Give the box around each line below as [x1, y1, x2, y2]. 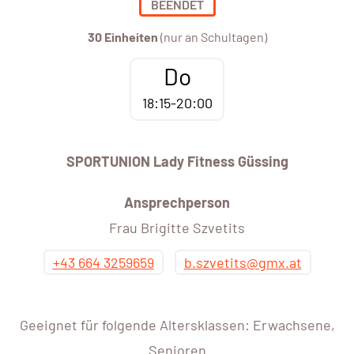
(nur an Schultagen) [157, 29, 267, 45]
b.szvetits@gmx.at [183, 254, 302, 272]
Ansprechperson [124, 194, 230, 212]
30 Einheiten [87, 29, 158, 45]
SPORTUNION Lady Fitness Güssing [66, 153, 288, 171]
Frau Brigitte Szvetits [109, 219, 245, 237]
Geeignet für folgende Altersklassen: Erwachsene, [19, 316, 335, 334]
